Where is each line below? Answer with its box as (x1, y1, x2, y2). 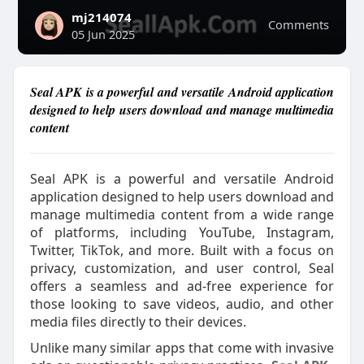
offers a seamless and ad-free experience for (29, 277, 335, 295)
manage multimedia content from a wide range (29, 206, 335, 223)
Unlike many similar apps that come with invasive (29, 339, 335, 357)
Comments (268, 16, 330, 32)
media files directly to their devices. (29, 313, 246, 331)
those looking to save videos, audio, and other (29, 295, 335, 313)
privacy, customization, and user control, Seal (29, 259, 335, 277)
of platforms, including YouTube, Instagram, (29, 223, 335, 241)
